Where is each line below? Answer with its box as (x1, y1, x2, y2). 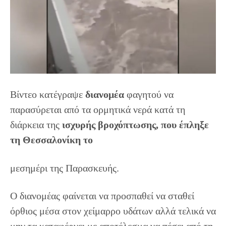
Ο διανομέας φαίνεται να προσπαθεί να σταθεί (10, 190, 194, 202)
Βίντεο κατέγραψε (10, 89, 85, 100)
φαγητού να (124, 89, 174, 100)
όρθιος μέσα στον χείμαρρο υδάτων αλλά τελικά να (10, 205, 216, 217)
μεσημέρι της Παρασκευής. (10, 162, 119, 174)
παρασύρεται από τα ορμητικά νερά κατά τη (10, 104, 185, 116)
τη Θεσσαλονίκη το (10, 134, 93, 146)
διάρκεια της (10, 119, 62, 131)
